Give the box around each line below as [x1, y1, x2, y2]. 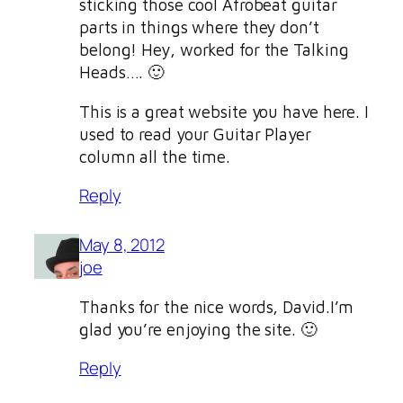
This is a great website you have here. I [79, 101, 369, 121]
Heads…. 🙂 [79, 62, 166, 83]
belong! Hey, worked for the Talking [79, 40, 349, 60]
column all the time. [79, 146, 235, 166]
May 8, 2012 [79, 233, 165, 257]
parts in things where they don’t [79, 17, 319, 38]
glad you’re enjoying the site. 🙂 [79, 318, 318, 339]
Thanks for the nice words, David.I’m [79, 296, 354, 317]
